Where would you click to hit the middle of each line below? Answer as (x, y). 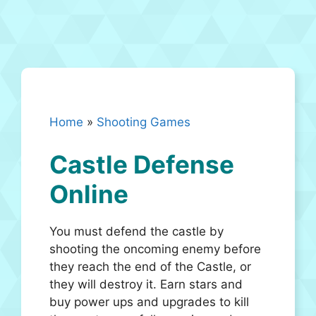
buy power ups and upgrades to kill (149, 302)
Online (89, 194)
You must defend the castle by (136, 231)
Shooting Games (144, 122)
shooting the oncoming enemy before (155, 249)
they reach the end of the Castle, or (150, 266)
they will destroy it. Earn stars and (146, 284)
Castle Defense (142, 164)
